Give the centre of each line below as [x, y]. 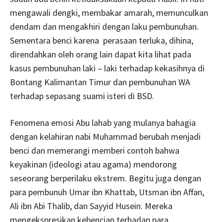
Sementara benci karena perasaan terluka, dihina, [102, 41]
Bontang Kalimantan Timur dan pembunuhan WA [100, 82]
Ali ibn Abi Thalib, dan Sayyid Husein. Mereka [91, 206]
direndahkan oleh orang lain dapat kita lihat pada [101, 55]
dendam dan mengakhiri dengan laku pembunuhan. [104, 27]
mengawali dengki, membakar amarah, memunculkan [109, 13]
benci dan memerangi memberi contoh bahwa [95, 151]
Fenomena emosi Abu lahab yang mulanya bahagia [103, 123]
